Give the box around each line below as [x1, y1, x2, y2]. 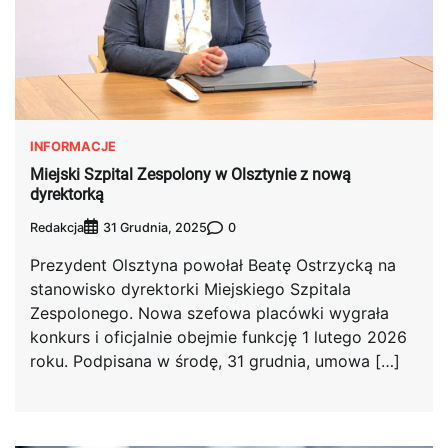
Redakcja [30, 219, 84, 235]
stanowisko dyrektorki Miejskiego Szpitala [30, 279, 351, 300]
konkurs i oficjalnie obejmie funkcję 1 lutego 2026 [30, 327, 407, 348]
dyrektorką [30, 184, 104, 204]
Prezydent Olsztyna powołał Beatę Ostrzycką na [30, 255, 396, 276]
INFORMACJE [30, 137, 116, 154]
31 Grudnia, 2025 [103, 220, 207, 236]
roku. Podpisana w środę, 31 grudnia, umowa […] [30, 351, 400, 372]
